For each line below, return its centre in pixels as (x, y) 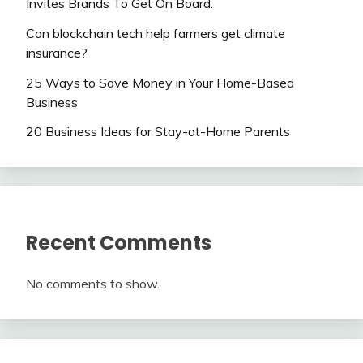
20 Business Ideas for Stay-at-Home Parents (158, 132)
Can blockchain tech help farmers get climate (156, 33)
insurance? (57, 52)
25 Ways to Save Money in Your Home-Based (160, 82)
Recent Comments (119, 243)
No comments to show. (93, 284)
